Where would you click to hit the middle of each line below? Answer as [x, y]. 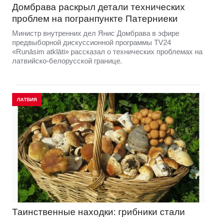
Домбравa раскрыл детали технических [99, 7]
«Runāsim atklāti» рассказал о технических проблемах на [107, 51]
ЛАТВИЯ [27, 99]
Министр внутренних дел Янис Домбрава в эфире [96, 33]
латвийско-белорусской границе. [68, 61]
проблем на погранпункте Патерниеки [95, 18]
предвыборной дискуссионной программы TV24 [92, 42]
